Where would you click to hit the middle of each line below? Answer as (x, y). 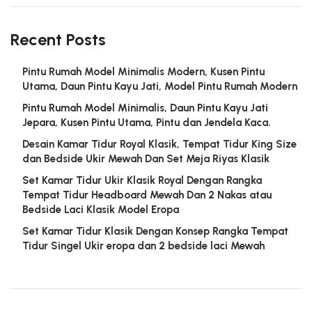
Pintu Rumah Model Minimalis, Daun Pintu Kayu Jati (145, 108)
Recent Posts (58, 39)
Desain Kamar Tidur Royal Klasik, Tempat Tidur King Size (159, 144)
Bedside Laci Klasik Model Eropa (101, 209)
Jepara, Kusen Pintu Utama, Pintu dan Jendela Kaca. (147, 122)
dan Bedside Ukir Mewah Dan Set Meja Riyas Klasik (146, 158)
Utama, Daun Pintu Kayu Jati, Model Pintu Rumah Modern (160, 86)
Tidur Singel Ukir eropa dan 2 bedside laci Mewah (143, 245)
